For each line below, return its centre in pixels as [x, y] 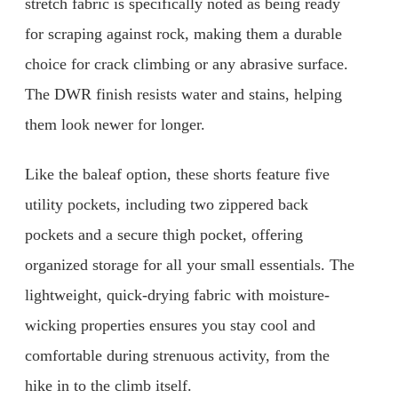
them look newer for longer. [115, 125]
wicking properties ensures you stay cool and [170, 325]
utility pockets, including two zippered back [167, 204]
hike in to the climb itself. [108, 386]
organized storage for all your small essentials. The [190, 265]
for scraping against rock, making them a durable [183, 34]
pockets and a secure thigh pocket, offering [164, 235]
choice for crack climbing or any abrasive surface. [187, 64]
